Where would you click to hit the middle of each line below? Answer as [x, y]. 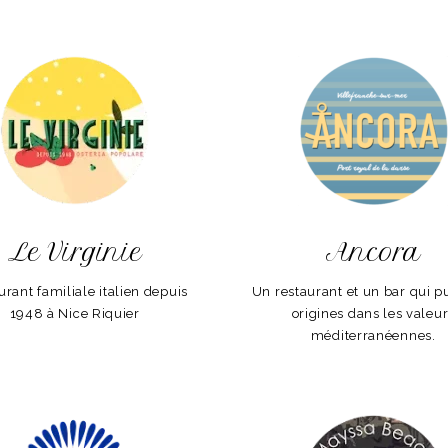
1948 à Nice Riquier [74, 314]
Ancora [373, 252]
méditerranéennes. [373, 336]
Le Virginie [75, 252]
